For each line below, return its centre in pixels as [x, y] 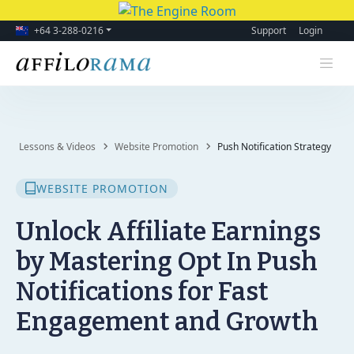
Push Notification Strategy [274, 146]
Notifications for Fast [142, 292]
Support [269, 30]
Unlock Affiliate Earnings [168, 232]
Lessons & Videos [60, 146]
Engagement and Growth [167, 322]
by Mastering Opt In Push [167, 262]
